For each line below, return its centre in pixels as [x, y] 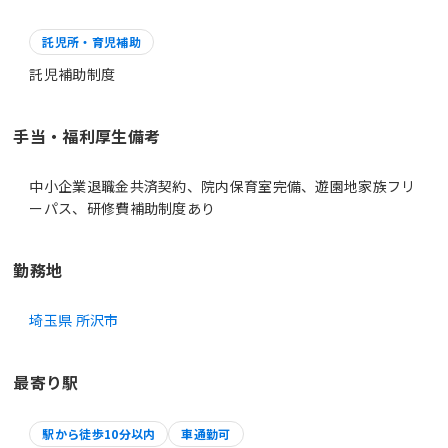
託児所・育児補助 [91, 41]
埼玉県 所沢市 [74, 319]
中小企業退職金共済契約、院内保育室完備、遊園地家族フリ [222, 185]
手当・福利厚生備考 [87, 135]
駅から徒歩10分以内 [99, 433]
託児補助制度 [72, 73]
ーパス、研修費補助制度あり [122, 207]
